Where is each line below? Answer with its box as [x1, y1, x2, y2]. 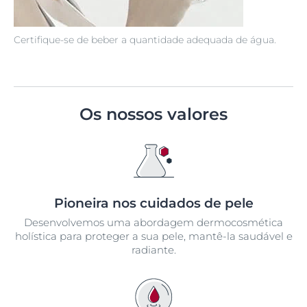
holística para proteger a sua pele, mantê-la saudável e [14, 229, 293, 243]
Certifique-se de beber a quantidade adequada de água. [14, 33, 276, 46]
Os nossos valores [79, 103, 228, 124]
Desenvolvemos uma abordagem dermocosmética [24, 215, 283, 229]
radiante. [131, 243, 176, 256]
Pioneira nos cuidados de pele [53, 195, 254, 211]
